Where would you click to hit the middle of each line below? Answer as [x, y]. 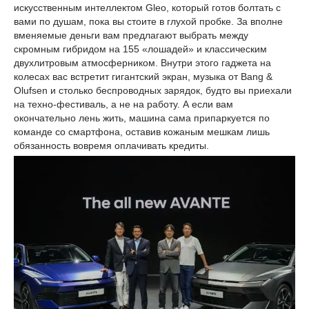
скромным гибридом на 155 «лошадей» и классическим [140, 49]
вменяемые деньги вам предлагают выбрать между [131, 35]
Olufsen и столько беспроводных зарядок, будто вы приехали [153, 90]
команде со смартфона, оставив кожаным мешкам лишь [142, 132]
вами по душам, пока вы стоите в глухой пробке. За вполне [148, 21]
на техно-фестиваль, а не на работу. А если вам [123, 104]
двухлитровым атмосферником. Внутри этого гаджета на [142, 63]
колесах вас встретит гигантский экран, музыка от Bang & [143, 77]
